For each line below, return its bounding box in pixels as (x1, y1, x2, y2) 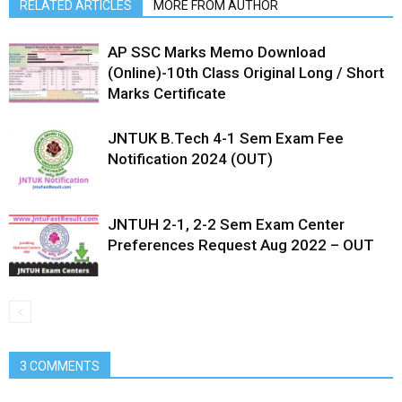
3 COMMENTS (20, 358, 100, 373)
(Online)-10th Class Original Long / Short (108, 63, 384, 82)
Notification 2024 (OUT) (108, 149, 273, 168)
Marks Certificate (108, 83, 226, 102)
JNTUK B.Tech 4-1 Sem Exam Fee (108, 128, 344, 147)
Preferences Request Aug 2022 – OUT (108, 235, 374, 254)
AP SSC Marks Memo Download (108, 42, 326, 61)
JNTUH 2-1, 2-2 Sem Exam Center (108, 214, 345, 233)
